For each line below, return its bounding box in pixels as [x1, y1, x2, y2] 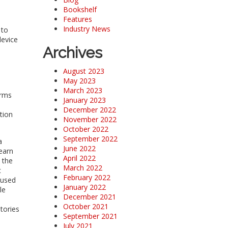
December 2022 [63, 105, 116, 115]
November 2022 [63, 115, 117, 124]
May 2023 [63, 76, 96, 85]
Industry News [63, 24, 110, 34]
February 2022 [63, 173, 110, 182]
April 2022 [63, 153, 96, 163]
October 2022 [63, 124, 108, 134]
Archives [42, 44, 102, 62]
